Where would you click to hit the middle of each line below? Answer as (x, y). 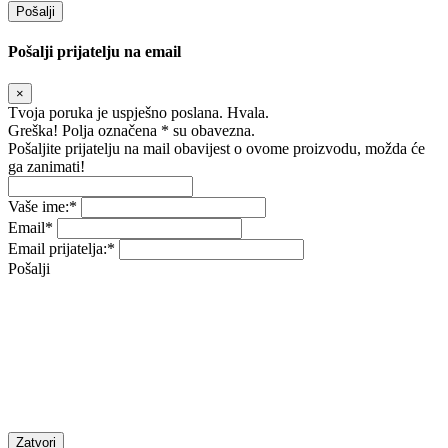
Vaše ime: (38, 206)
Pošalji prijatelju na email (94, 52)
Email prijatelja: (57, 248)
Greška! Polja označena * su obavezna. (131, 130)
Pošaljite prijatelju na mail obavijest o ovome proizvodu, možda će (216, 148)
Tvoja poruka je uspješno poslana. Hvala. (138, 112)
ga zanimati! (46, 166)
